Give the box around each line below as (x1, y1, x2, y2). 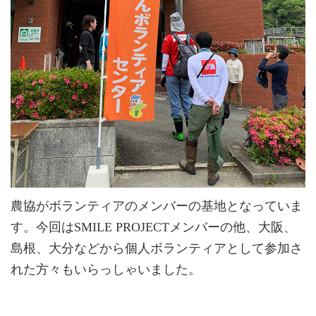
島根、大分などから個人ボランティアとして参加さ (11, 241, 303, 256)
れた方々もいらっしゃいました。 (11, 262, 201, 277)
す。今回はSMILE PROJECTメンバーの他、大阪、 (11, 220, 296, 235)
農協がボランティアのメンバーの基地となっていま (11, 199, 303, 214)
